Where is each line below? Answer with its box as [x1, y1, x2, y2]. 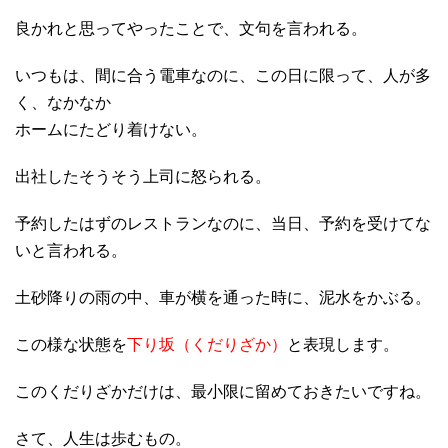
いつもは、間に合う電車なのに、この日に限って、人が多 [15, 66, 431, 84]
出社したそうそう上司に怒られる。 [15, 167, 271, 185]
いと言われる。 [15, 241, 127, 259]
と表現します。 [287, 335, 399, 353]
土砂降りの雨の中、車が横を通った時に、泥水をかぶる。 [15, 288, 431, 306]
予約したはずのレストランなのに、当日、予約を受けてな [15, 214, 431, 232]
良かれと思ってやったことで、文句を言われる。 [15, 19, 367, 37]
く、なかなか [15, 93, 111, 111]
